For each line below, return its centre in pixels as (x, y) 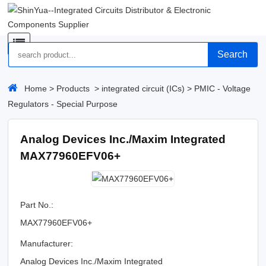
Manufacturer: (47, 243)
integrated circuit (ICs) (143, 88)
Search (233, 54)
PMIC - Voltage (223, 88)
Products (73, 88)
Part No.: (37, 205)
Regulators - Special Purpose (63, 104)
